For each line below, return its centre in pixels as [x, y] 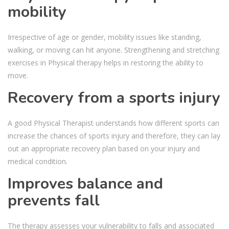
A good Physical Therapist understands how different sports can [113, 123]
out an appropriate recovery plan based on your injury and [104, 148]
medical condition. [38, 161]
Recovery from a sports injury [114, 98]
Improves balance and [85, 184]
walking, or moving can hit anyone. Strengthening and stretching [113, 50]
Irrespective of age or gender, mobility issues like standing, [105, 37]
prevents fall [54, 200]
